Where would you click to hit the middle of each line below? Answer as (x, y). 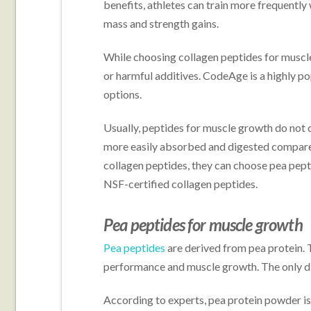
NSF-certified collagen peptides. (180, 183)
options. (122, 94)
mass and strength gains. (161, 23)
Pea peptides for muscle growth (203, 224)
